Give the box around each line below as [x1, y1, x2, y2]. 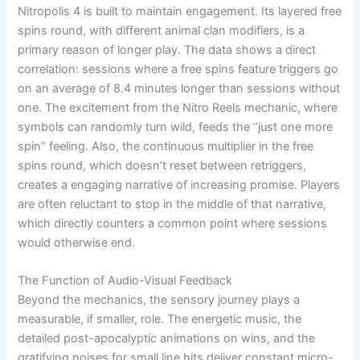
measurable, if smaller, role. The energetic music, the [18, 312, 302, 327]
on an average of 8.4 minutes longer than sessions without [18, 81, 341, 96]
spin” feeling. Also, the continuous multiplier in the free [18, 139, 314, 154]
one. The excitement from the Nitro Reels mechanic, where [18, 100, 338, 116]
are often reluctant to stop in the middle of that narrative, [18, 197, 327, 212]
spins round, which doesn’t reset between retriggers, [18, 158, 307, 174]
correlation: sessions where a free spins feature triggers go [18, 62, 339, 77]
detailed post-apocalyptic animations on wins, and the [18, 331, 316, 346]
